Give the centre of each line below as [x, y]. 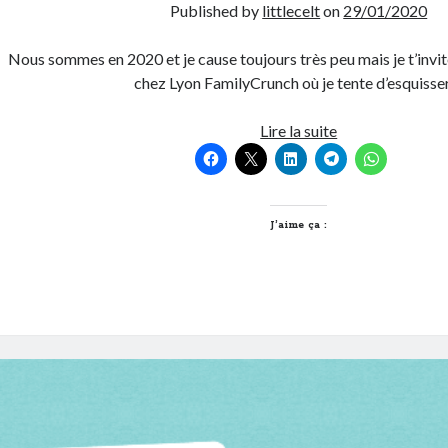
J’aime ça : [299, 224]
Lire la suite [299, 130]
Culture [362, 153]
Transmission [382, 201]
